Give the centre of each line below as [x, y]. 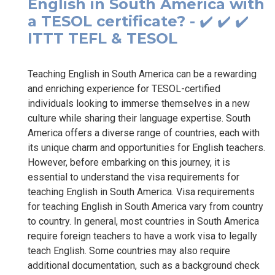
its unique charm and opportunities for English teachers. [146, 147]
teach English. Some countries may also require [129, 250]
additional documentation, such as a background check [144, 265]
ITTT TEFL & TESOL [103, 38]
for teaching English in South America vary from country [145, 206]
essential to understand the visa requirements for [134, 177]
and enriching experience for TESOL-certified [124, 88]
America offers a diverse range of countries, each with [144, 133]
